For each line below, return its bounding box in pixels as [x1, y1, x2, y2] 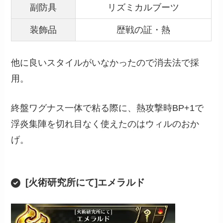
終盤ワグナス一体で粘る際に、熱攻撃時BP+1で [11, 103, 204, 113]
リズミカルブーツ [108, 2, 180, 13]
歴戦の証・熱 [116, 25, 171, 35]
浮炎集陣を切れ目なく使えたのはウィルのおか [11, 119, 200, 129]
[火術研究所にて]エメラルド [25, 177, 145, 188]
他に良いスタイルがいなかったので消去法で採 [11, 58, 200, 68]
